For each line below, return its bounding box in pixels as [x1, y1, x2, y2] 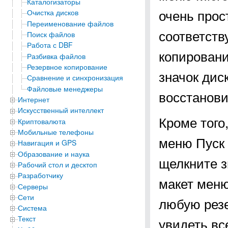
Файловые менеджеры [27, 83, 103, 94]
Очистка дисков [27, 7, 78, 18]
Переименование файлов [27, 18, 113, 28]
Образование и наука [18, 148, 90, 159]
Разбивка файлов [27, 50, 85, 61]
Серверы [18, 181, 48, 191]
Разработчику [18, 170, 63, 181]
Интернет [18, 94, 49, 104]
